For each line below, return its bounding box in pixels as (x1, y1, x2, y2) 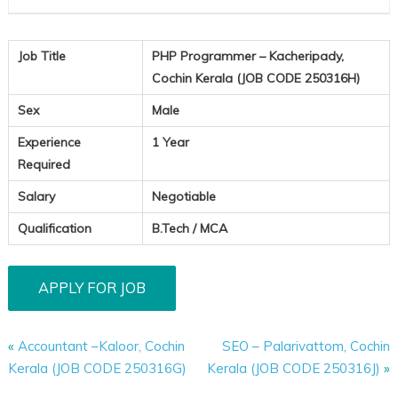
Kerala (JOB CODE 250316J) (207, 360, 381, 378)
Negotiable (151, 188, 216, 205)
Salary (17, 188, 55, 205)
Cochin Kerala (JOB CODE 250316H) (151, 70, 360, 87)
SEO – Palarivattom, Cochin (222, 338, 391, 355)
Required (17, 156, 70, 173)
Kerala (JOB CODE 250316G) (7, 360, 187, 378)
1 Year (151, 134, 189, 151)
